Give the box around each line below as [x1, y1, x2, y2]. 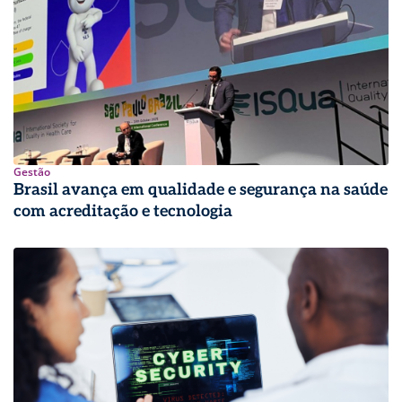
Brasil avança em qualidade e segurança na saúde [13, 179, 388, 199]
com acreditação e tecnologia [13, 201, 232, 221]
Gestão [13, 163, 50, 179]
